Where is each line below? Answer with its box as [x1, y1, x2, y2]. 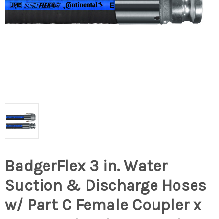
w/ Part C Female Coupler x [5, 196, 201, 215]
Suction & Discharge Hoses [5, 176, 207, 195]
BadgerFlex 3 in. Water [5, 157, 168, 175]
